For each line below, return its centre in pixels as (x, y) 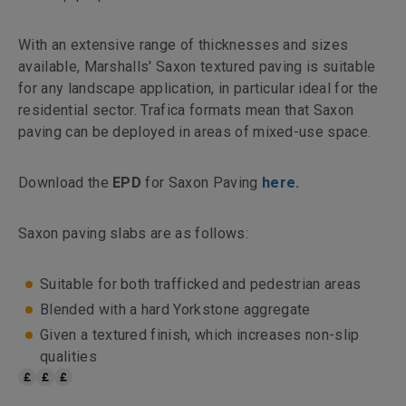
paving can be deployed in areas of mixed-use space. (195, 132)
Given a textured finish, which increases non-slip (200, 335)
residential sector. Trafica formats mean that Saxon (186, 110)
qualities (68, 357)
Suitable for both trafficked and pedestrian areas (201, 284)
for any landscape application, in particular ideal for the (198, 88)
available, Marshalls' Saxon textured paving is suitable (197, 67)
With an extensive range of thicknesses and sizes (184, 45)
